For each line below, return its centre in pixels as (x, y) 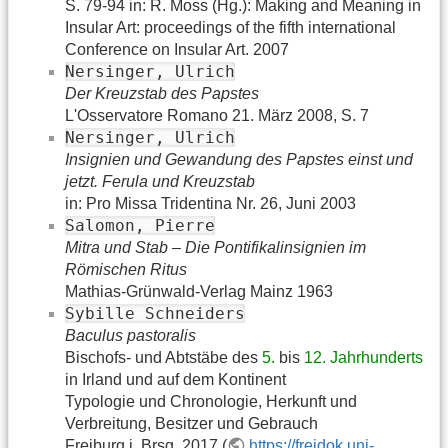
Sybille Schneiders (155, 313)
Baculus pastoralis (130, 335)
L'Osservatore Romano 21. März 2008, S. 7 (217, 115)
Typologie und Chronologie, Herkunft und (211, 401)
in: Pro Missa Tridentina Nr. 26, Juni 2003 (210, 203)
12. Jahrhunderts (363, 357)
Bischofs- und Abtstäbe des (163, 357)
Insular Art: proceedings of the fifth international (230, 27)
